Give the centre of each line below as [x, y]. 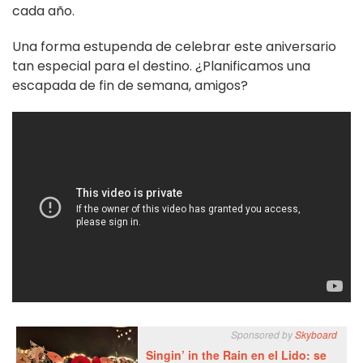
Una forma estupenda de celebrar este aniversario [174, 47]
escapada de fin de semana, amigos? [130, 86]
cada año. [43, 11]
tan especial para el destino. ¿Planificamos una [161, 66]
